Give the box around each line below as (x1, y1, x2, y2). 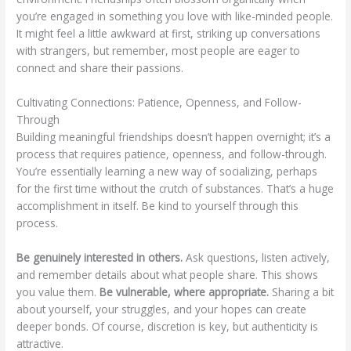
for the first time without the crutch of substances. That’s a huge (16, 181, 335, 197)
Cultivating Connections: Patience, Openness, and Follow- (16, 95, 302, 110)
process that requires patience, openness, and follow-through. (16, 147, 327, 162)
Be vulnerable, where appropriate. (100, 284, 270, 300)
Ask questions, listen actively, (183, 250, 331, 266)
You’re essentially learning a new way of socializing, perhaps (16, 164, 318, 179)
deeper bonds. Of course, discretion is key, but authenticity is (16, 319, 319, 335)
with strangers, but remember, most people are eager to (16, 43, 301, 59)
